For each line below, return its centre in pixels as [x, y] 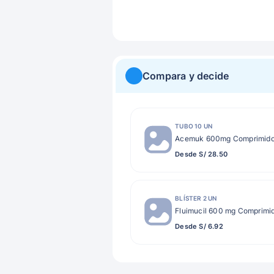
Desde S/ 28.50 [201, 154]
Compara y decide [186, 76]
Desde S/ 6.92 [199, 226]
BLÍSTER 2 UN [196, 198]
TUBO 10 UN [194, 126]
